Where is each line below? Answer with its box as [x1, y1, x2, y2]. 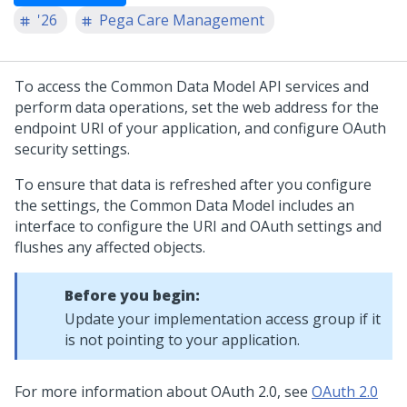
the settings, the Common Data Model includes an [15, 195, 354, 215]
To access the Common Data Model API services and [15, 76, 369, 96]
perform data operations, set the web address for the [15, 97, 379, 117]
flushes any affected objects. [15, 237, 205, 257]
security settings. [15, 139, 130, 159]
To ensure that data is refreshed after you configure [15, 174, 372, 194]
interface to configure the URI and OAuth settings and [15, 216, 382, 236]
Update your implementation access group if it [65, 309, 381, 329]
